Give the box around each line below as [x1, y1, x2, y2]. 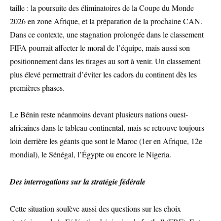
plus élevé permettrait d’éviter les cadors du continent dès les [10, 69, 197, 79]
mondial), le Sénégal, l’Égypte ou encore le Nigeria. [10, 149, 171, 159]
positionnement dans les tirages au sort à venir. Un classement [10, 56, 200, 66]
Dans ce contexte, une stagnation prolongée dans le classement [10, 29, 204, 39]
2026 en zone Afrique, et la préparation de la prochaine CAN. [10, 16, 202, 26]
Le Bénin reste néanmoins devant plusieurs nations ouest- [10, 109, 188, 119]
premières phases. [10, 82, 65, 93]
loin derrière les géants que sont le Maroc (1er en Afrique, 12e [10, 136, 202, 146]
